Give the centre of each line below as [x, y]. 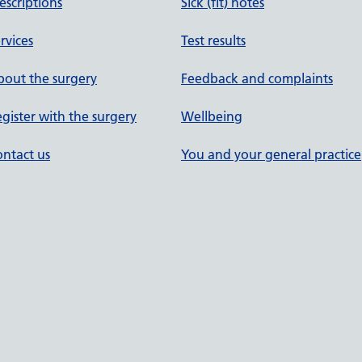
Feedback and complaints [257, 78]
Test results [213, 40]
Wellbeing [212, 116]
